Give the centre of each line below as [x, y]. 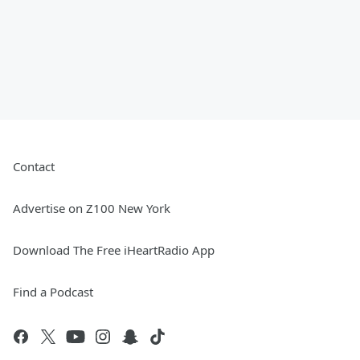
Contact [34, 167]
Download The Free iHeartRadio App [114, 250]
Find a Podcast [53, 292]
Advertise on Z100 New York [92, 209]
